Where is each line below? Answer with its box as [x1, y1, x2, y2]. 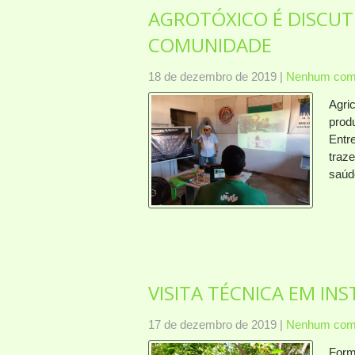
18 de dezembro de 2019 [148, 69, 277, 83]
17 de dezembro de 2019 [148, 317, 277, 331]
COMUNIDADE [148, 31, 272, 58]
